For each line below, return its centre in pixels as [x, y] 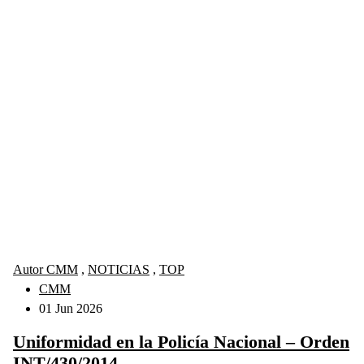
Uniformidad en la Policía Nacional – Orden [181, 342]
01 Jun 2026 [71, 308]
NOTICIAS [119, 269]
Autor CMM [45, 269]
